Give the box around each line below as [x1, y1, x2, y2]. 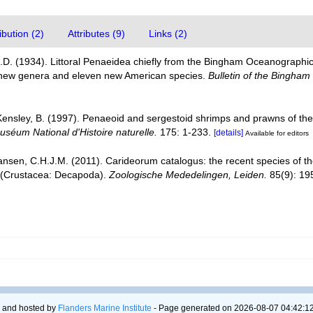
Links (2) [149, 27, 188, 39]
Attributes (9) [68, 27, 126, 39]
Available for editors [245, 129, 310, 137]
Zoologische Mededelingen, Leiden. [109, 168, 268, 180]
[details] [214, 127, 244, 138]
